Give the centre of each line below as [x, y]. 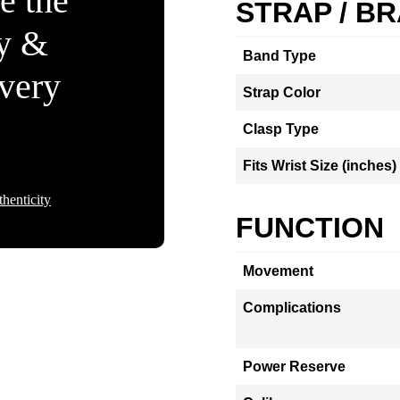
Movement [278, 271]
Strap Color [282, 92]
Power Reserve [294, 367]
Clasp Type [281, 129]
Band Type [279, 56]
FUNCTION [310, 228]
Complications [292, 308]
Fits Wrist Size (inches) [320, 166]
